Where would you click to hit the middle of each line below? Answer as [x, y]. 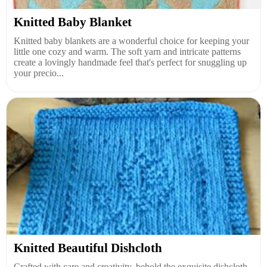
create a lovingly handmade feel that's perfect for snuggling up [130, 62]
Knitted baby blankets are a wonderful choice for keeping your [131, 41]
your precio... [39, 73]
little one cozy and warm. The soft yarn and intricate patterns [127, 51]
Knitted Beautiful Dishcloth [88, 248]
